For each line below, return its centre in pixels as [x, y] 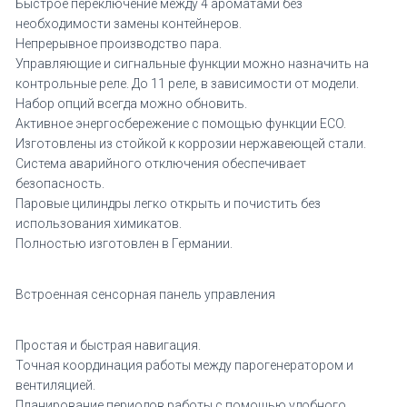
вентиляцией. [55, 385]
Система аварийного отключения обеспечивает [161, 164]
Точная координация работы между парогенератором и [184, 365]
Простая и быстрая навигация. [108, 345]
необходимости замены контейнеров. [129, 24]
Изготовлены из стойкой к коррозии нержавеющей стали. [191, 144]
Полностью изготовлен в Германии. [124, 243]
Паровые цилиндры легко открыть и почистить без [168, 203]
